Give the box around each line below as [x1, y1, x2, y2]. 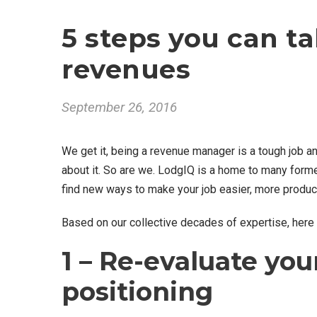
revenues [62, 52, 190, 85]
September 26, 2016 [62, 98, 177, 115]
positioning [62, 275, 213, 307]
